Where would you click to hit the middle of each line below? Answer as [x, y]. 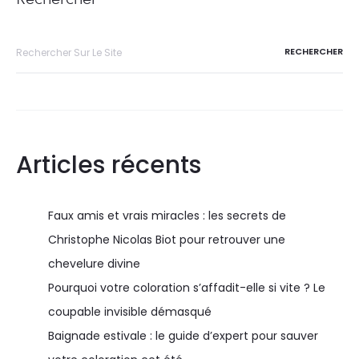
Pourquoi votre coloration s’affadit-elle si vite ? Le [187, 287]
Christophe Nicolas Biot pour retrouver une [167, 239]
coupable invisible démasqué [130, 311]
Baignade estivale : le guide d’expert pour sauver [183, 335]
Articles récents [109, 165]
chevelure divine [94, 263]
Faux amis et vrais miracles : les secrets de [167, 215]
